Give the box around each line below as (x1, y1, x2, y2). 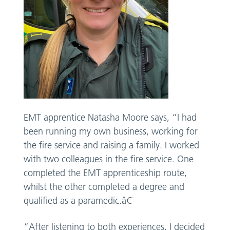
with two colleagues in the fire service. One (24, 154, 194, 165)
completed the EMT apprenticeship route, (24, 167, 187, 179)
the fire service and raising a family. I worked (24, 140, 200, 151)
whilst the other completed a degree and (24, 181, 185, 193)
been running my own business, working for (24, 126, 198, 138)
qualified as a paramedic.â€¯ (24, 195, 137, 207)
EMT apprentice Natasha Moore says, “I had (24, 112, 197, 124)
